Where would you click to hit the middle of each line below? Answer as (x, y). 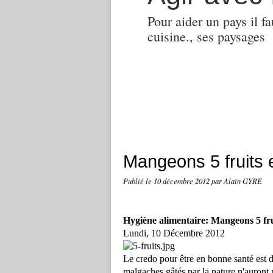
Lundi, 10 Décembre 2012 (174, 233)
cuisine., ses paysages (206, 36)
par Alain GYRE (237, 181)
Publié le (138, 181)
